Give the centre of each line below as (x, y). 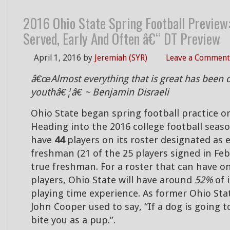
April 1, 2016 (57, 58)
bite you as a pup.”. (73, 220)
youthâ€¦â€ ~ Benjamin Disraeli (100, 92)
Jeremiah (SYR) (121, 58)
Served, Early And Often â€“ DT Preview (122, 39)
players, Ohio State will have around (113, 180)
